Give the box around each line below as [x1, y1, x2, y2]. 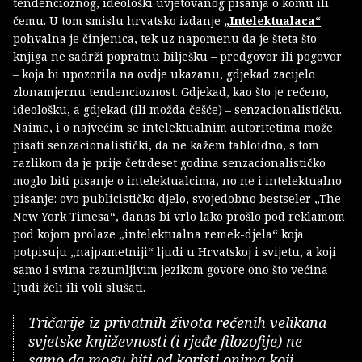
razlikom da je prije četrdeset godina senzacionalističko [13, 154, 326, 170]
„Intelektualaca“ [224, 12, 321, 28]
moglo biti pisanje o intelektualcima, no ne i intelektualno [13, 172, 342, 188]
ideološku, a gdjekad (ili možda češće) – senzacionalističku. [13, 101, 342, 117]
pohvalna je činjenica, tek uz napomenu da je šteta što [13, 30, 317, 46]
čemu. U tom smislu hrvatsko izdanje [13, 12, 224, 28]
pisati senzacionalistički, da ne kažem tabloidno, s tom [13, 137, 319, 153]
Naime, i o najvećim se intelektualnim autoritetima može [13, 119, 333, 135]
